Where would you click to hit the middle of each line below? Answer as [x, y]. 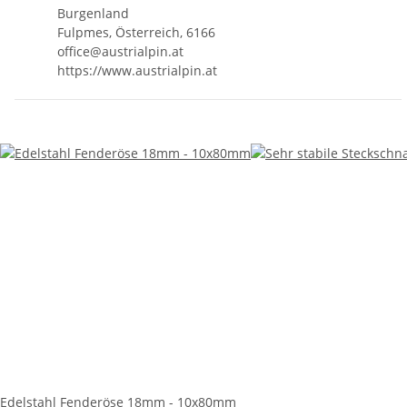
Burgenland [93, 13]
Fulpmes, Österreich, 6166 [136, 32]
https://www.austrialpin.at [137, 70]
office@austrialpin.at [120, 51]
